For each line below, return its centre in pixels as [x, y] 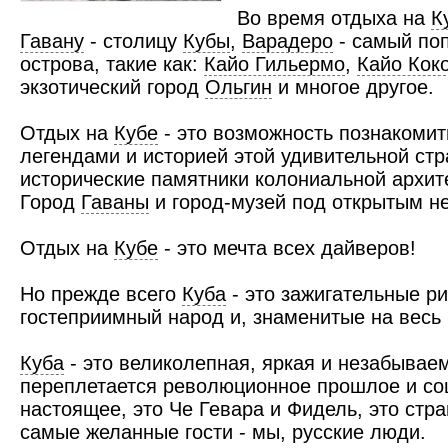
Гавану [52, 41]
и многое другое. [353, 87]
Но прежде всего [101, 294]
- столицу [133, 41]
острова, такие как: [112, 64]
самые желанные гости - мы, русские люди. [223, 432]
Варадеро [287, 41]
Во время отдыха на [334, 18]
